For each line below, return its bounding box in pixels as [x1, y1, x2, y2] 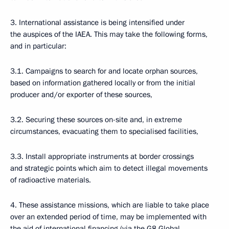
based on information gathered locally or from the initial [10, 78, 195, 88]
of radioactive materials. [10, 175, 91, 185]
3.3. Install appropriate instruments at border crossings [10, 151, 194, 162]
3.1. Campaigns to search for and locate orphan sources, [10, 66, 198, 76]
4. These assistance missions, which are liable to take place [10, 200, 209, 210]
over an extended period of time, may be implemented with [10, 212, 207, 222]
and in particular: [10, 41, 66, 51]
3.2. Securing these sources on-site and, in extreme [10, 114, 182, 125]
